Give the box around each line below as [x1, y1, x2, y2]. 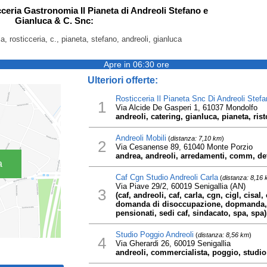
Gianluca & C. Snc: [14, 15, 94, 26]
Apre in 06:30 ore [104, 60, 169, 69]
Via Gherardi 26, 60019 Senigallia [115, 239, 231, 248]
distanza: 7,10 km [170, 135, 222, 142]
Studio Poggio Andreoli [115, 230, 194, 239]
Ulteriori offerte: [87, 75, 158, 85]
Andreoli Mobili [115, 133, 166, 142]
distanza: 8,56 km [197, 231, 249, 238]
